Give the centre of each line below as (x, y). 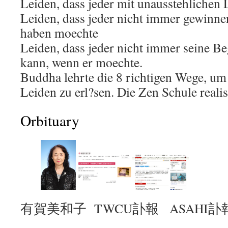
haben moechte (59, 33)
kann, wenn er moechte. (81, 62)
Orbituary (50, 120)
